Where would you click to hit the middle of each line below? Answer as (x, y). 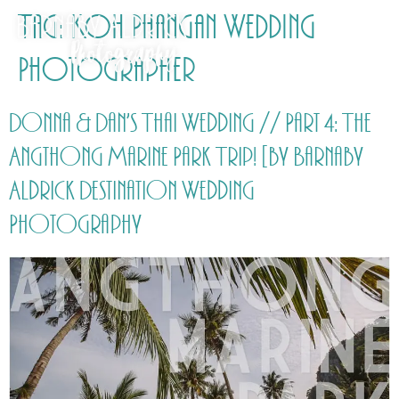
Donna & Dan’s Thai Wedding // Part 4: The (190, 124)
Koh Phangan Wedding (193, 28)
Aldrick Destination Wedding (132, 191)
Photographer (107, 71)
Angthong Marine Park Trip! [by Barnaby (186, 158)
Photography (75, 225)
